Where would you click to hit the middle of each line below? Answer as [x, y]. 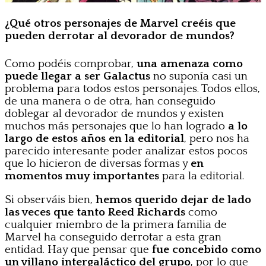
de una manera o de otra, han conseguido [110, 101]
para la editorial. [203, 176]
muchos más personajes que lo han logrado [115, 126]
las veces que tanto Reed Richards [95, 212]
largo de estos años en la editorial [94, 138]
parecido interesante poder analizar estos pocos [126, 151]
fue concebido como [207, 249]
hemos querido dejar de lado [173, 199]
